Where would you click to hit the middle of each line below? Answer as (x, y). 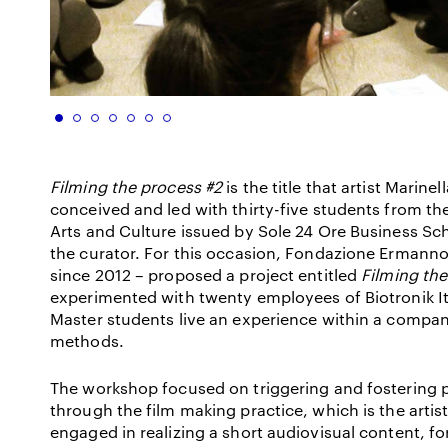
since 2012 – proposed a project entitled (206, 274)
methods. (87, 340)
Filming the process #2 (136, 186)
